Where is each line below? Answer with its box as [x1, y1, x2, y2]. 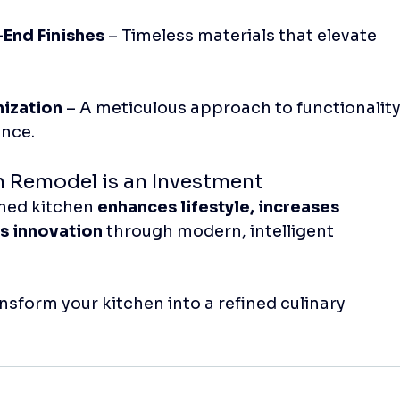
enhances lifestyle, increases [97, 196, 344, 217]
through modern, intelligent [103, 221, 338, 241]
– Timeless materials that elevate [104, 25, 381, 46]
